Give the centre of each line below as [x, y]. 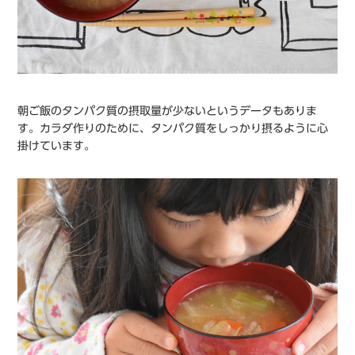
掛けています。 [57, 145]
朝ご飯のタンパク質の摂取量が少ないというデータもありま [168, 111]
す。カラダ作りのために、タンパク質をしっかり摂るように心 [173, 128]
